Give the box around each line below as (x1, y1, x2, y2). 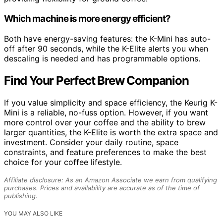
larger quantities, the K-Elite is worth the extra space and (4, 127, 218, 137)
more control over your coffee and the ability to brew (4, 117, 206, 127)
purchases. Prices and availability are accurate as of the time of (4, 183, 200, 192)
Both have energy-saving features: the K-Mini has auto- (4, 33, 211, 44)
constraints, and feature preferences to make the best (4, 147, 207, 157)
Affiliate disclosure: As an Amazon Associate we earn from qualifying (4, 175, 217, 184)
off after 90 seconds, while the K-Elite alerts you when (4, 43, 208, 54)
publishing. (4, 191, 38, 200)
